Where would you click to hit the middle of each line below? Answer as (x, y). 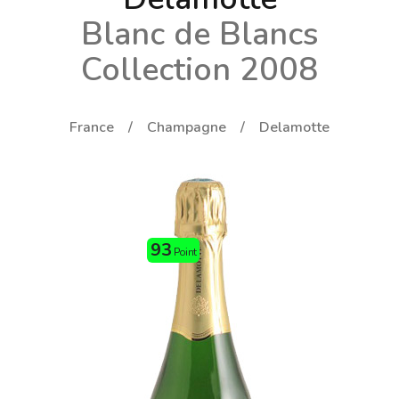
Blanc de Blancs (199, 34)
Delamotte (294, 127)
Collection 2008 (199, 69)
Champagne (187, 127)
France (92, 127)
